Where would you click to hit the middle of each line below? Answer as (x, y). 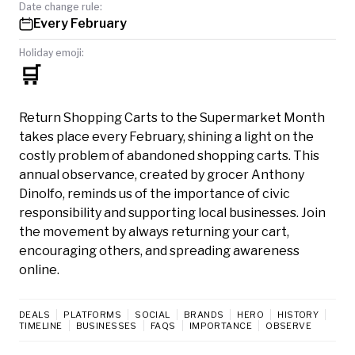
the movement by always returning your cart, (154, 231)
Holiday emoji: (52, 52)
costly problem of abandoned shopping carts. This (169, 155)
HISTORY (298, 314)
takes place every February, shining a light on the (166, 136)
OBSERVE (289, 325)
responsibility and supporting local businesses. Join (172, 212)
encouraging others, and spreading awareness (159, 250)
